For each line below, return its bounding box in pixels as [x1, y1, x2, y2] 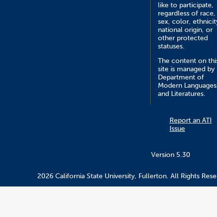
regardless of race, [158, 9, 216, 17]
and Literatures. [158, 90, 205, 98]
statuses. [158, 42, 185, 50]
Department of [158, 73, 204, 82]
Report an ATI [170, 116, 212, 124]
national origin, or [158, 25, 213, 34]
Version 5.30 [151, 150, 190, 159]
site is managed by [158, 65, 215, 74]
